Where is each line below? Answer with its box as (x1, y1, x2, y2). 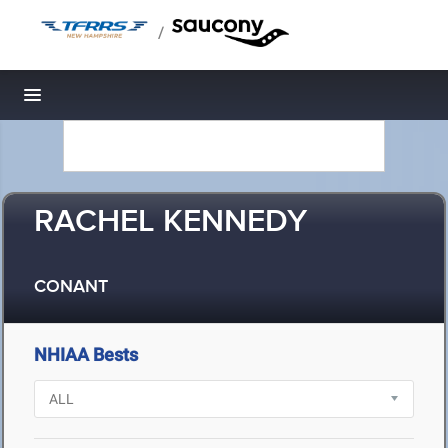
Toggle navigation (33, 90, 168, 111)
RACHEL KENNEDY (34, 202, 307, 243)
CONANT (34, 276, 108, 299)
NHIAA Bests (34, 344, 138, 365)
